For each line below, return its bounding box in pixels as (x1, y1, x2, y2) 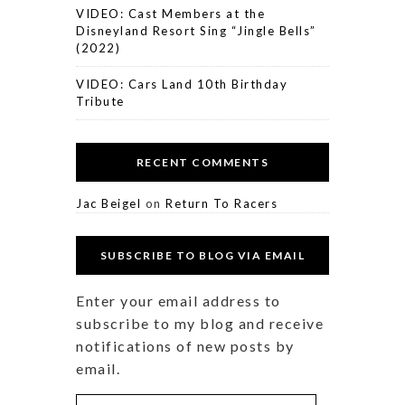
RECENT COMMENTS (136, 155, 269, 169)
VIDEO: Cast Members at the (76, 5, 265, 21)
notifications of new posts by (76, 336, 295, 354)
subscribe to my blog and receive (76, 314, 324, 332)
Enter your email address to (76, 291, 281, 309)
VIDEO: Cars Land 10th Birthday (76, 76, 287, 91)
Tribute (76, 93, 125, 108)
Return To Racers (165, 195, 278, 211)
